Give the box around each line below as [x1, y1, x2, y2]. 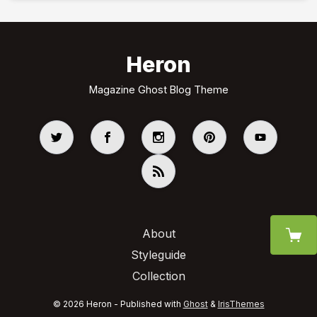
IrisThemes [217, 299, 265, 310]
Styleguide [131, 248, 186, 263]
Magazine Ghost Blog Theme [88, 83, 229, 96]
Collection [132, 269, 185, 284]
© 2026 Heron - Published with [52, 299, 183, 310]
